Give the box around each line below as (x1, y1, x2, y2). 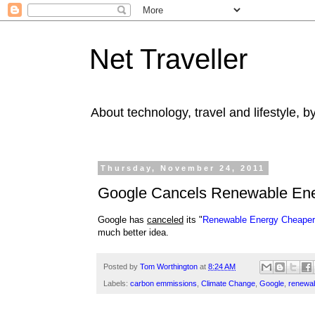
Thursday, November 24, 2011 (101, 164, 266, 172)
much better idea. (98, 226, 169, 238)
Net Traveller (89, 44, 247, 75)
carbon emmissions (130, 279, 197, 288)
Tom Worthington (140, 262, 198, 271)
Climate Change (201, 279, 255, 288)
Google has (98, 214, 147, 225)
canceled (147, 214, 184, 225)
